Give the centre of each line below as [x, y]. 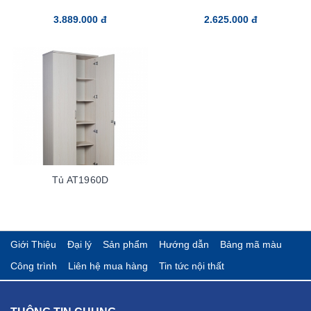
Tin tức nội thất [191, 266]
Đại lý [79, 244]
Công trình [33, 266]
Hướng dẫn [184, 244]
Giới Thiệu [33, 244]
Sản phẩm [125, 244]
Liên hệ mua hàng [108, 266]
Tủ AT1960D [80, 179]
